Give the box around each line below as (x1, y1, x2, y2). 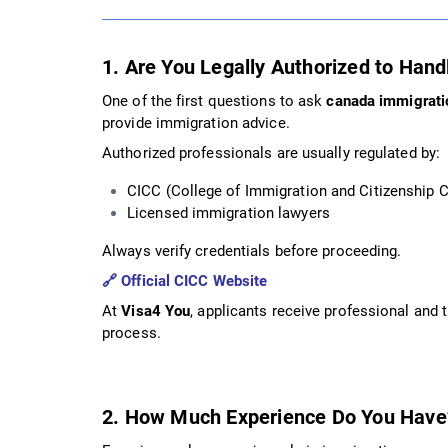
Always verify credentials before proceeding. (102, 241, 402, 260)
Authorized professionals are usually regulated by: (102, 143, 440, 162)
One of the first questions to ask (102, 91, 327, 110)
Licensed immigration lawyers (127, 203, 330, 222)
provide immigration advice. (102, 113, 290, 132)
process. (102, 323, 161, 342)
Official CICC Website (121, 271, 268, 290)
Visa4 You (121, 301, 191, 320)
